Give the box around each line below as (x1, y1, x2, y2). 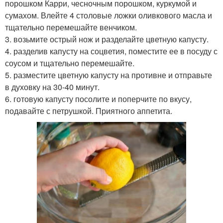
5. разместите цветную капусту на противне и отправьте (5, 69, 212, 81)
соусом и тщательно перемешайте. (5, 57, 134, 69)
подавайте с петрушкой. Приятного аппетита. (5, 105, 172, 117)
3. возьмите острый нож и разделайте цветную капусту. (5, 33, 209, 45)
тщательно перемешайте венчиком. (5, 21, 137, 33)
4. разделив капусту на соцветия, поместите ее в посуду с (5, 45, 218, 57)
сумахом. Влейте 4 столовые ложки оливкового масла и (5, 9, 212, 21)
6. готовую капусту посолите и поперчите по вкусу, (5, 93, 192, 105)
